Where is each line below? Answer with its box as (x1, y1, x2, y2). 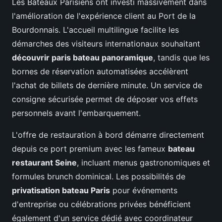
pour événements (110, 185, 177, 196)
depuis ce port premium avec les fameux (12, 144, 168, 154)
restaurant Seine (12, 158, 77, 168)
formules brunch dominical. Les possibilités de (12, 171, 185, 182)
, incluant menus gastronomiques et (77, 158, 210, 168)
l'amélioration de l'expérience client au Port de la (12, 11, 196, 21)
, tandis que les (153, 53, 210, 63)
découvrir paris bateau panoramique (12, 53, 153, 63)
